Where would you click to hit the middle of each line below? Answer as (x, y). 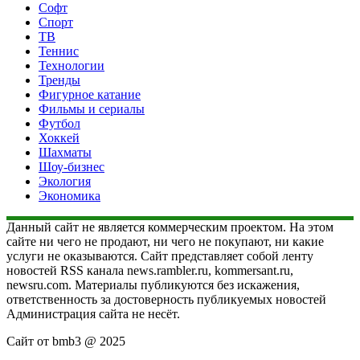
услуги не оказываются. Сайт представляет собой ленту (160, 256)
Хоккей (59, 138)
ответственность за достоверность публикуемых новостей (166, 300)
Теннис (59, 51)
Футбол (59, 124)
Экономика (70, 196)
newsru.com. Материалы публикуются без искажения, (153, 285)
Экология (65, 182)
